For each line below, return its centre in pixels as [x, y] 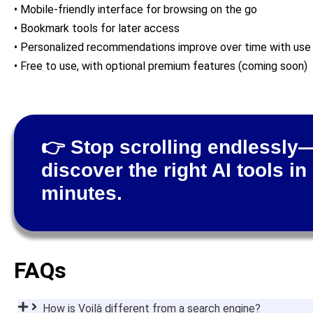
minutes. [81, 193]
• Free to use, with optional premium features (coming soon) [161, 66]
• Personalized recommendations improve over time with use [162, 47]
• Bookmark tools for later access [97, 28]
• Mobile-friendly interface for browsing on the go [136, 9]
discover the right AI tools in [174, 170]
